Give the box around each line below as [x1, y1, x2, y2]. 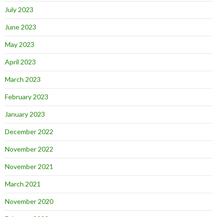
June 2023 [5, 23, 36, 31]
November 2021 [5, 162, 53, 170]
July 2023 [5, 5, 33, 14]
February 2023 [5, 93, 48, 101]
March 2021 [5, 180, 41, 188]
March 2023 [5, 75, 41, 83]
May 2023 [5, 40, 34, 48]
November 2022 [5, 145, 53, 153]
